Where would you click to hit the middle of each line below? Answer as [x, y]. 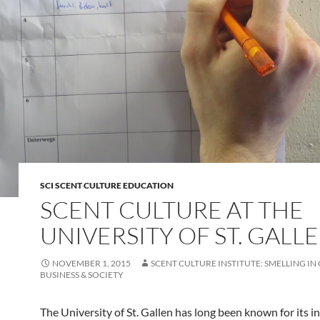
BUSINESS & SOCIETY [82, 274]
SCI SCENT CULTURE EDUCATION [107, 185]
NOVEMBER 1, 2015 [91, 263]
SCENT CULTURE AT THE [172, 209]
